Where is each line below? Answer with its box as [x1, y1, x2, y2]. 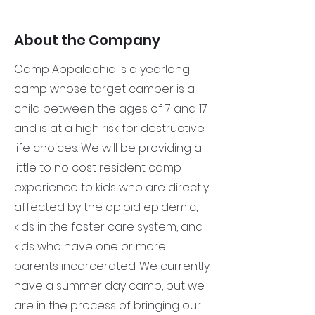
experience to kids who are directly [14, 179, 209, 195]
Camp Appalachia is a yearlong [14, 61, 190, 77]
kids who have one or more [14, 238, 166, 255]
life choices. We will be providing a [14, 140, 202, 156]
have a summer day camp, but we [14, 278, 205, 294]
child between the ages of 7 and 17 [14, 101, 207, 117]
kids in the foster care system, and [14, 219, 203, 235]
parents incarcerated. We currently [14, 258, 210, 274]
